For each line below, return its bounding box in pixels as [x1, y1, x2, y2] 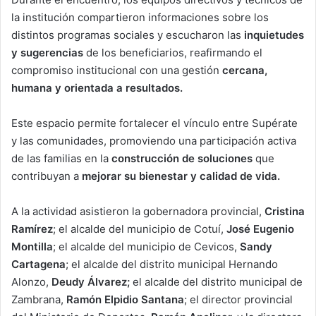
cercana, [222, 63, 267, 77]
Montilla [11, 239, 53, 253]
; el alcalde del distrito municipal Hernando [66, 257, 278, 271]
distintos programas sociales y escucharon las [11, 28, 244, 42]
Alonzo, [11, 274, 51, 288]
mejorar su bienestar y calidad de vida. [82, 169, 280, 183]
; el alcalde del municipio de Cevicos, [53, 239, 240, 253]
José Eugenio [226, 221, 294, 236]
